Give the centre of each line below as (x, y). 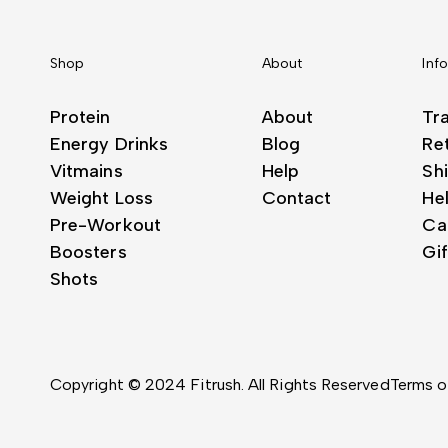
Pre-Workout (105, 225)
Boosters (88, 252)
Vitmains (86, 171)
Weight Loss (101, 198)
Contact (296, 198)
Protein (80, 117)
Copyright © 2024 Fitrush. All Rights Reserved (220, 385)
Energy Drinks (109, 144)
